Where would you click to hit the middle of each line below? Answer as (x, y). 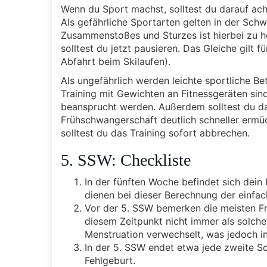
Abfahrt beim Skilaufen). (116, 61)
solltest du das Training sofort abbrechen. (155, 133)
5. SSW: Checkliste (126, 160)
